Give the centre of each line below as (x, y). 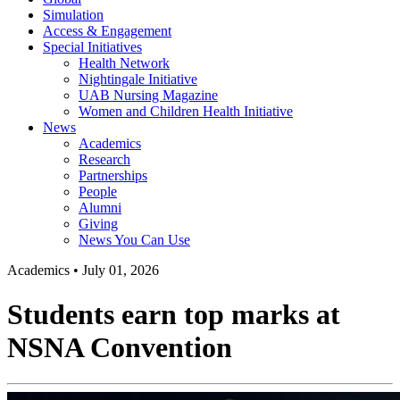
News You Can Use (134, 240)
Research (104, 160)
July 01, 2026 (121, 271)
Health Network (124, 63)
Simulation (73, 15)
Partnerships (113, 176)
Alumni (100, 208)
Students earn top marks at (174, 314)
